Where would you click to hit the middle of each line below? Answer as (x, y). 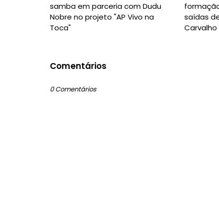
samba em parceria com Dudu (106, 6)
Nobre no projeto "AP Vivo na (102, 17)
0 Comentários (73, 89)
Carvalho (200, 28)
